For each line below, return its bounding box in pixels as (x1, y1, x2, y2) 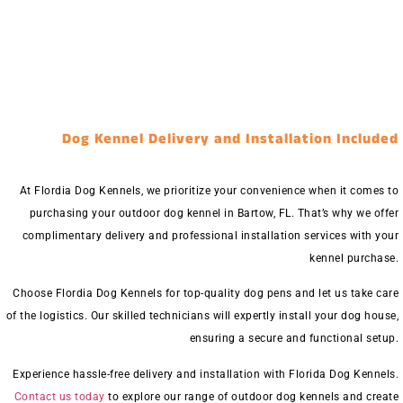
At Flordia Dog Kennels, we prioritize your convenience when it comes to (19, 184, 399, 197)
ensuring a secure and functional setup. (189, 332, 399, 345)
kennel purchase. (309, 251, 399, 264)
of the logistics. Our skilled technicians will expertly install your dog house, (5, 309, 399, 323)
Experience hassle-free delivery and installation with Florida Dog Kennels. (13, 367, 399, 381)
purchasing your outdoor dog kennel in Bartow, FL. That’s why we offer (29, 206, 399, 219)
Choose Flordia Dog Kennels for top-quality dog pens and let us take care (13, 287, 399, 300)
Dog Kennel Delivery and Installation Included (62, 128, 399, 149)
